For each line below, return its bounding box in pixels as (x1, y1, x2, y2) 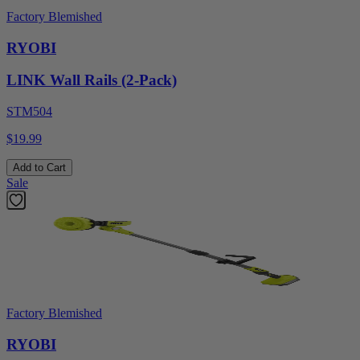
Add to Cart (13, 162, 66, 174)
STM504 (6, 104, 52, 119)
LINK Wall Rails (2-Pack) (6, 72, 177, 89)
